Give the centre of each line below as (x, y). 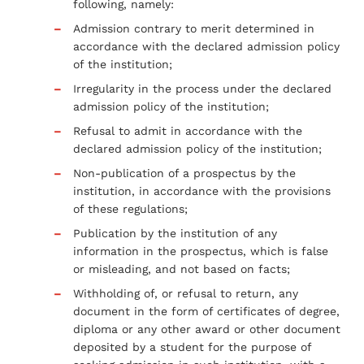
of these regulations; (130, 208)
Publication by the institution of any (175, 233)
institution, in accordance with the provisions (202, 191)
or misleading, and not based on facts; (182, 269)
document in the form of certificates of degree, (206, 311)
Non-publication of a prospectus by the (184, 173)
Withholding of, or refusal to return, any (186, 293)
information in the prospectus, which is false (201, 251)
